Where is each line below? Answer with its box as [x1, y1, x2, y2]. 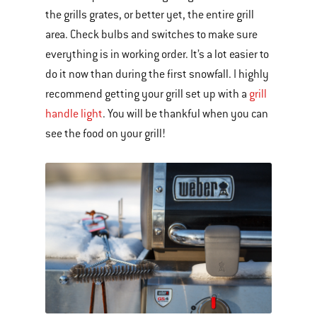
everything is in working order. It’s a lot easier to [45, 47, 269, 62]
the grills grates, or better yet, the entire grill [45, 7, 254, 22]
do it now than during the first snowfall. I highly [45, 67, 269, 81]
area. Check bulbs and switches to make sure [45, 27, 258, 42]
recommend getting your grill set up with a [45, 86, 249, 101]
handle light [45, 106, 103, 121]
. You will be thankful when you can [103, 106, 268, 121]
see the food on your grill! [45, 126, 168, 141]
